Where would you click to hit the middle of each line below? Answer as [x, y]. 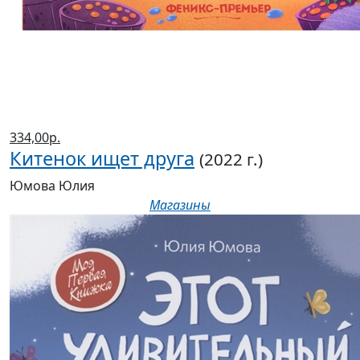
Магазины [180, 205]
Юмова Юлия [52, 186]
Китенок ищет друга [102, 159]
